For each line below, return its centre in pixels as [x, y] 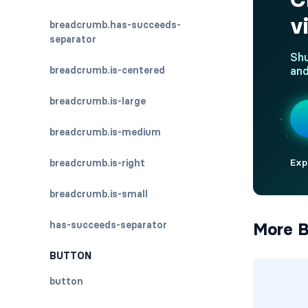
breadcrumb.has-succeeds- [115, 25]
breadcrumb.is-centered [107, 70]
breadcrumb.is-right [97, 163]
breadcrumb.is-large [98, 101]
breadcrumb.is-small [99, 194]
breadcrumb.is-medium [105, 132]
